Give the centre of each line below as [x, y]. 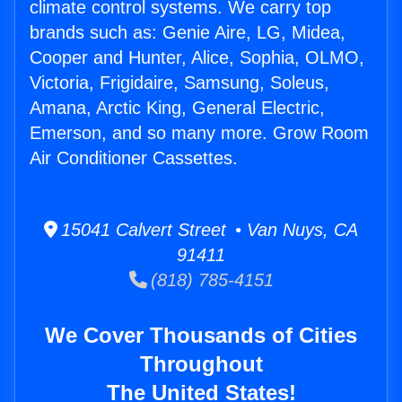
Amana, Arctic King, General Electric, [177, 108]
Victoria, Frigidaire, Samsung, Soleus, [179, 83]
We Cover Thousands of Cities [201, 336]
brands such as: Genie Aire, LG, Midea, [188, 33]
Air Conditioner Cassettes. [134, 158]
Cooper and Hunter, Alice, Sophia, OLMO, [197, 58]
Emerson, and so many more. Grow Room [199, 133]
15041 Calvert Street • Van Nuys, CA [208, 230]
